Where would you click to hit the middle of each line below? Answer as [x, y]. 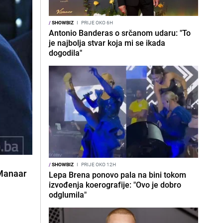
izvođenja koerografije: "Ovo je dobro [115, 185]
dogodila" [65, 53]
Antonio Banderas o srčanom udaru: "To [120, 33]
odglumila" [68, 195]
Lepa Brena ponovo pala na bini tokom [117, 175]
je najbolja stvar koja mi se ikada [107, 43]
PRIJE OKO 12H [98, 164]
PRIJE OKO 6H [97, 22]
